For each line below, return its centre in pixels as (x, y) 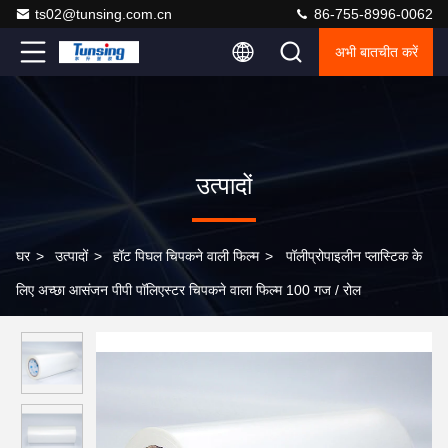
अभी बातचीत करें (376, 52)
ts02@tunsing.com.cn (103, 14)
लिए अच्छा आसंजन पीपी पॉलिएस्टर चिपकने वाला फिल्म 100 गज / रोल (188, 290)
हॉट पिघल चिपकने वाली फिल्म (186, 256)
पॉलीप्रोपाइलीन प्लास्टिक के (354, 256)
